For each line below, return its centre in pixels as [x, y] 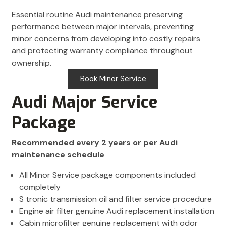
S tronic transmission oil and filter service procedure [116, 199]
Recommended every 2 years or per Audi [95, 143]
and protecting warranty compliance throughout [102, 51]
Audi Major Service [84, 103]
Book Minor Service [113, 79]
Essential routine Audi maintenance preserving [97, 15]
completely [40, 187]
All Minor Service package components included [107, 175]
